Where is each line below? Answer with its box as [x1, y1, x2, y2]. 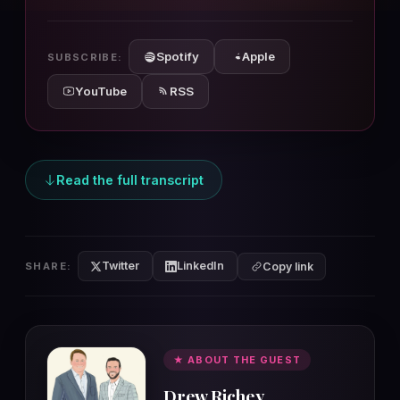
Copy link [262, 259, 313, 273]
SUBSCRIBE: [47, 50, 123, 63]
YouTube [75, 83, 127, 98]
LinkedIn [177, 259, 225, 273]
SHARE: [25, 259, 72, 272]
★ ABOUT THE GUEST [173, 354, 301, 367]
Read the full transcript [56, 171, 204, 187]
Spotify [155, 49, 199, 64]
